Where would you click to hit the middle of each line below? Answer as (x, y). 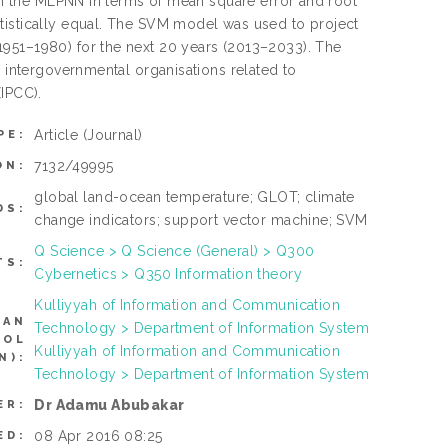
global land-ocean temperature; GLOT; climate (194, 197)
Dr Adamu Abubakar (109, 405)
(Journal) (112, 135)
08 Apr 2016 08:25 (98, 436)
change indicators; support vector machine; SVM (201, 220)
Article (58, 135)
